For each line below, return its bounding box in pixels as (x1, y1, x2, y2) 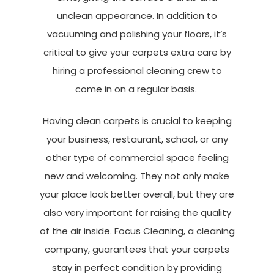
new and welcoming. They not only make (45, 169, 229, 183)
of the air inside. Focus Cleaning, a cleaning (39, 224, 235, 238)
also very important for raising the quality (43, 206, 231, 220)
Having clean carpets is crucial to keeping (42, 114, 232, 128)
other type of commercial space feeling (45, 151, 229, 165)
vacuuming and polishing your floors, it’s (47, 27, 227, 40)
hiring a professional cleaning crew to (52, 64, 222, 77)
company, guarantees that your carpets (45, 243, 229, 256)
